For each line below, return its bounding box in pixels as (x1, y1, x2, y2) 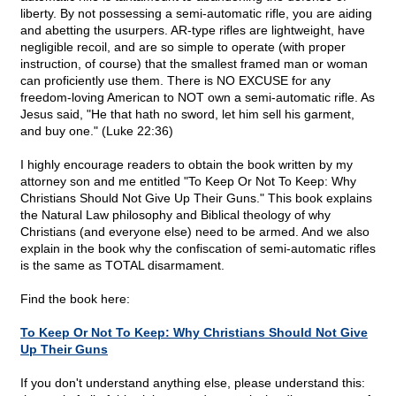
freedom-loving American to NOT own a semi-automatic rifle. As (20, 90, 375, 105)
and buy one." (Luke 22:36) (20, 124, 173, 139)
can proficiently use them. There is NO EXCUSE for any (20, 73, 331, 88)
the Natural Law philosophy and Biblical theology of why (20, 208, 331, 223)
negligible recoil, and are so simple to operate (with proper (20, 40, 346, 55)
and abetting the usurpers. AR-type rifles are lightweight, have (20, 23, 365, 38)
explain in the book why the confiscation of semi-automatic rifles (20, 241, 376, 256)
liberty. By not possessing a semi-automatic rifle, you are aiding (20, 6, 372, 21)
